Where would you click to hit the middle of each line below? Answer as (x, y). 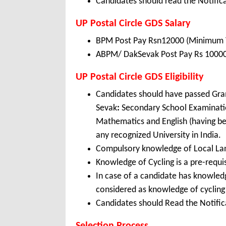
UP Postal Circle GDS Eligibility (139, 77)
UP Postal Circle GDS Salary (133, 24)
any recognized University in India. (158, 136)
